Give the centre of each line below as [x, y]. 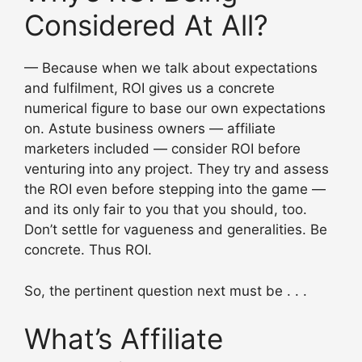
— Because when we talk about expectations [171, 68]
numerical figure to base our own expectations [175, 109]
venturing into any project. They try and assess [177, 169]
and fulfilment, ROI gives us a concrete [149, 88]
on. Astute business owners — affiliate [150, 129]
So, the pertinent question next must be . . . [166, 290]
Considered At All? [146, 25]
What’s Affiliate [124, 339]
